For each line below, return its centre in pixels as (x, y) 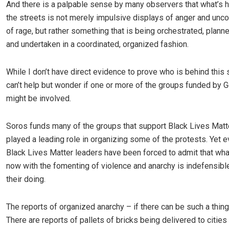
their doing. (26, 179)
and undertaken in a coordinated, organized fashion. (97, 44)
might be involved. (39, 98)
